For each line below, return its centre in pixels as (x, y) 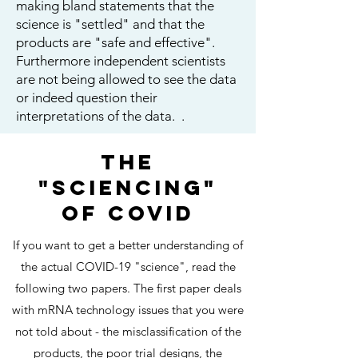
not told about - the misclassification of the (128, 331)
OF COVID (128, 213)
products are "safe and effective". (115, 42)
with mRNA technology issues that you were (128, 310)
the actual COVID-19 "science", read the (128, 267)
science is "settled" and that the (110, 24)
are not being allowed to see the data (126, 79)
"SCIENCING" (128, 187)
